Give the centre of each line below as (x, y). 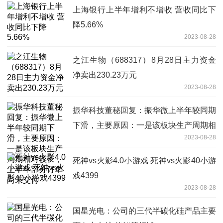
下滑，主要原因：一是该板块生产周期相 (144, 125)
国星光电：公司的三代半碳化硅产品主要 (144, 211)
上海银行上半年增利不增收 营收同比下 (144, 9)
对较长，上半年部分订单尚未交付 (132, 140)
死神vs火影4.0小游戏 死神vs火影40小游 (144, 160)
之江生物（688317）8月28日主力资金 (144, 60)
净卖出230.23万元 (105, 75)
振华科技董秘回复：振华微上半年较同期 (144, 110)
